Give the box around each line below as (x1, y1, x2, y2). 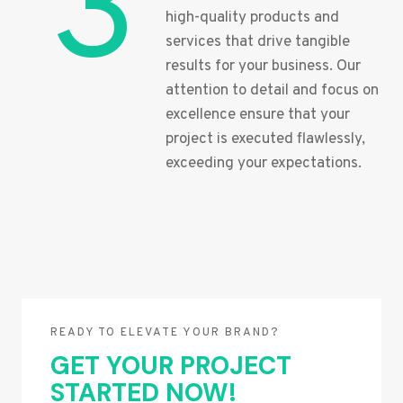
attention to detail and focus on (166, 81, 379, 102)
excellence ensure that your (166, 105, 350, 126)
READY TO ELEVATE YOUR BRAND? (50, 326, 280, 341)
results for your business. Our (166, 57, 361, 77)
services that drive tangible (166, 32, 350, 53)
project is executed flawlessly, (166, 130, 365, 150)
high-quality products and (166, 8, 339, 29)
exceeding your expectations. (166, 154, 362, 175)
